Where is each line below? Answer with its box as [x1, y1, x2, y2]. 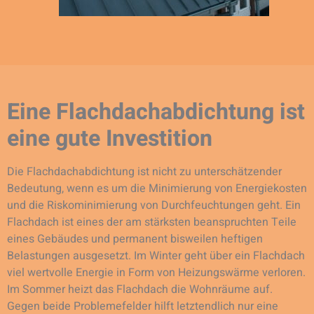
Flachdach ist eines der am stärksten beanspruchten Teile [7, 213, 296, 231]
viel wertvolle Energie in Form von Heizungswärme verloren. [7, 264, 306, 281]
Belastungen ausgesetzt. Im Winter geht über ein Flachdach [7, 247, 305, 264]
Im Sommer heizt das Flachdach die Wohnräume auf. [7, 280, 273, 298]
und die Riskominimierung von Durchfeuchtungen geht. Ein [7, 196, 301, 214]
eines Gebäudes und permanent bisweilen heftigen [7, 230, 263, 247]
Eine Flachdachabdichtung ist [7, 95, 305, 128]
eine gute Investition [7, 121, 212, 155]
